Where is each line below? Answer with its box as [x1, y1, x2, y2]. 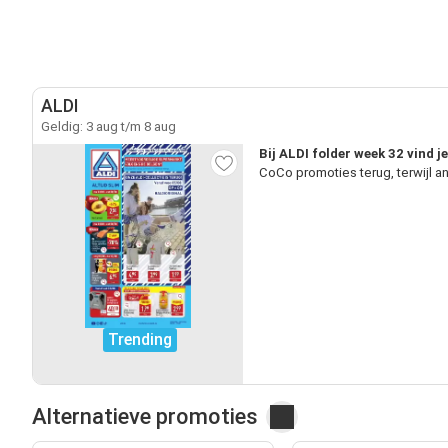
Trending [108, 329, 172, 349]
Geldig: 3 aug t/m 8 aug [41, 118, 176, 134]
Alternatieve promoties [32, 403, 258, 429]
